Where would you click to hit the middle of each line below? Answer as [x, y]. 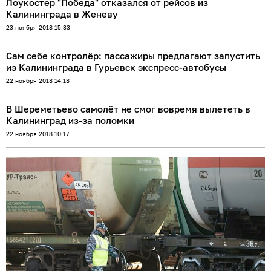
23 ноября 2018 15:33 [38, 27]
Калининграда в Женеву [62, 14]
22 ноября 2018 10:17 [38, 133]
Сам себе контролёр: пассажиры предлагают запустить [133, 55]
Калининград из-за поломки [70, 120]
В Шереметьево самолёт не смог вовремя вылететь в [128, 109]
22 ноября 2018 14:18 [38, 80]
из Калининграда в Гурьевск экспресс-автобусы [116, 67]
